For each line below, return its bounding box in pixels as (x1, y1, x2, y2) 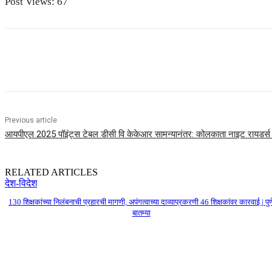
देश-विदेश (5, 177, 37, 188)
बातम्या (132, 208, 151, 217)
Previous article (5, 115, 57, 124)
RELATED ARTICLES (5, 166, 98, 177)
